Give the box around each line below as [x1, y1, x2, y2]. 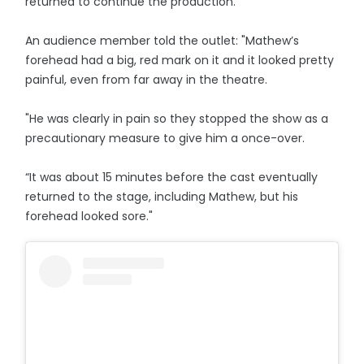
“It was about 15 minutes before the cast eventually [25, 169, 318, 186]
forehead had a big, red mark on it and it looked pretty [25, 52, 335, 69]
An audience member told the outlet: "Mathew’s [25, 32, 300, 50]
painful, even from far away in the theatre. [25, 71, 268, 89]
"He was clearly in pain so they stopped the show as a [25, 110, 329, 128]
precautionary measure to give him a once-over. [25, 130, 305, 147]
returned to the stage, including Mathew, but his [25, 188, 299, 206]
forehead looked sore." [25, 208, 154, 225]
